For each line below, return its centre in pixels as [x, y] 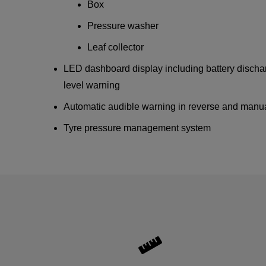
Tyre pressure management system [137, 128]
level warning [92, 85]
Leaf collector [116, 47]
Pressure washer [123, 26]
